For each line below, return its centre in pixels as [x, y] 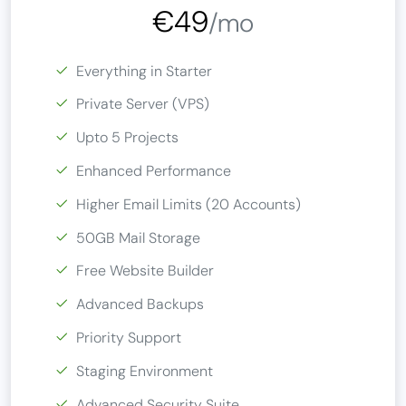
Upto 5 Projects [127, 138]
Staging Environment [145, 371]
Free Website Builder [145, 271]
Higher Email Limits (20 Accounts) [188, 204]
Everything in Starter [144, 71]
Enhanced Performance [154, 170]
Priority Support [129, 337]
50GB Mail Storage [138, 237]
